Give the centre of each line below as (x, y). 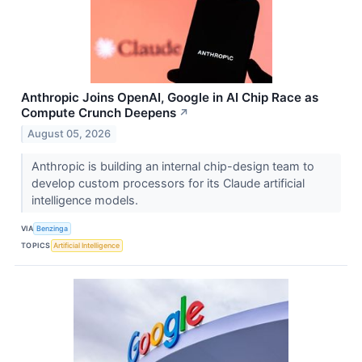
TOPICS (36, 246)
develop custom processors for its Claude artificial (168, 183)
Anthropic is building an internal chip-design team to (173, 166)
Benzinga (53, 229)
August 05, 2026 (69, 133)
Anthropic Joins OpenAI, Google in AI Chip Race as (170, 97)
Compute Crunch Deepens (99, 112)
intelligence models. (86, 200)
